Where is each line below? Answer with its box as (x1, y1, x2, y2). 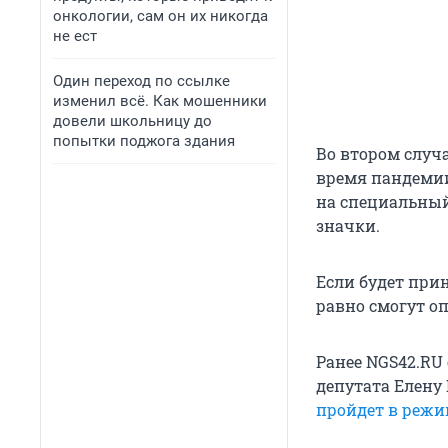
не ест (53, 27, 97, 45)
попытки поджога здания (53, 132, 235, 150)
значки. (316, 215, 380, 237)
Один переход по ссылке (53, 72, 230, 90)
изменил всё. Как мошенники (53, 92, 267, 110)
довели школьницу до (53, 112, 212, 130)
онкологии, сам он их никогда (53, 7, 268, 25)
